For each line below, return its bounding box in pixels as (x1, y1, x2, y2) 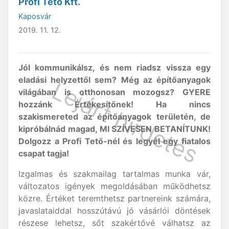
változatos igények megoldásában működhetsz (18, 181, 211, 191)
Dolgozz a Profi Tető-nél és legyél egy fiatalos (18, 136, 211, 146)
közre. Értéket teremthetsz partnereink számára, (18, 193, 211, 203)
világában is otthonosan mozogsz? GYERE (18, 87, 211, 97)
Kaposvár (18, 12, 51, 20)
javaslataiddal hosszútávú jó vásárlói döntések (18, 205, 211, 216)
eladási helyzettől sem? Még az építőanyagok (18, 75, 211, 85)
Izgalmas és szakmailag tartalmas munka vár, (18, 169, 211, 179)
